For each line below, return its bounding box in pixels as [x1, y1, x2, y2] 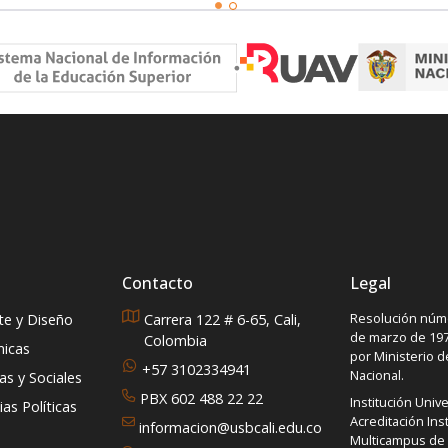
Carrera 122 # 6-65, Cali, [144, 309, 301, 329]
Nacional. [350, 365, 404, 384]
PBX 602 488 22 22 [140, 388, 263, 408]
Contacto [122, 271, 193, 294]
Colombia [144, 330, 207, 350]
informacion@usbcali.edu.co [139, 417, 322, 437]
